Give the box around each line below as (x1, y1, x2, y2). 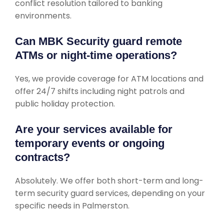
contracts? (15, 151, 70, 163)
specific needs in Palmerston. (15, 200, 129, 211)
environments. (15, 10, 71, 21)
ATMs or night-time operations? (15, 49, 177, 61)
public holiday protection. (15, 98, 115, 109)
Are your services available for (15, 123, 172, 135)
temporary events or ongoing (15, 137, 164, 149)
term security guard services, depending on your (15, 187, 205, 199)
